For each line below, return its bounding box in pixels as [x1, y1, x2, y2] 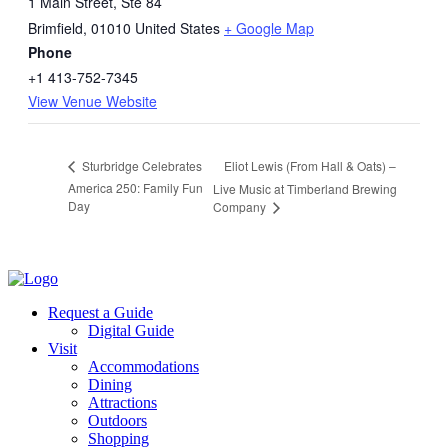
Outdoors [88, 411, 147, 429]
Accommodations [88, 357, 199, 375]
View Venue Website [28, 91, 157, 112]
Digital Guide [88, 321, 174, 339]
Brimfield [28, 18, 83, 39]
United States [135, 18, 220, 39]
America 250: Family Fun [68, 179, 203, 197]
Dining [88, 375, 132, 393]
